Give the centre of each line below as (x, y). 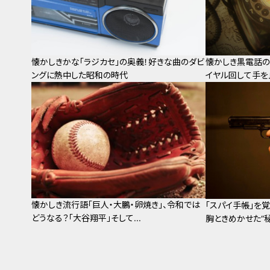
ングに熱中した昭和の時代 (80, 75)
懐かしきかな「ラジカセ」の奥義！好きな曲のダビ (118, 62)
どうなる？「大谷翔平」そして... (86, 218)
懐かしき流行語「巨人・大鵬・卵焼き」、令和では (116, 204)
